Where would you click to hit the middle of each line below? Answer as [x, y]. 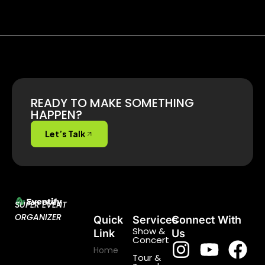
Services [155, 220]
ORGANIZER [38, 217]
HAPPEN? [56, 115]
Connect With [207, 220]
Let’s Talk [65, 134]
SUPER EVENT [41, 205]
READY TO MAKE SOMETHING [112, 103]
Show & [149, 231]
